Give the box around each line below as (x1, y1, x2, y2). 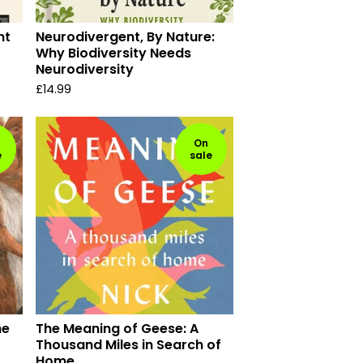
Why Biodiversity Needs (36, 44, 191, 62)
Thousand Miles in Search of (36, 335, 221, 354)
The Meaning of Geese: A (36, 319, 199, 338)
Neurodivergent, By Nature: (36, 28, 215, 46)
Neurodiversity (36, 60, 134, 79)
